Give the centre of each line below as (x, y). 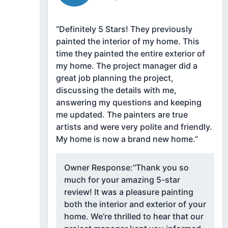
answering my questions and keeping (129, 103)
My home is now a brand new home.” (127, 139)
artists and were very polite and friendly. (134, 127)
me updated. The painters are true (122, 115)
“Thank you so (161, 168)
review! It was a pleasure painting (129, 192)
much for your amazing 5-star (122, 180)
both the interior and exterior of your (135, 204)
